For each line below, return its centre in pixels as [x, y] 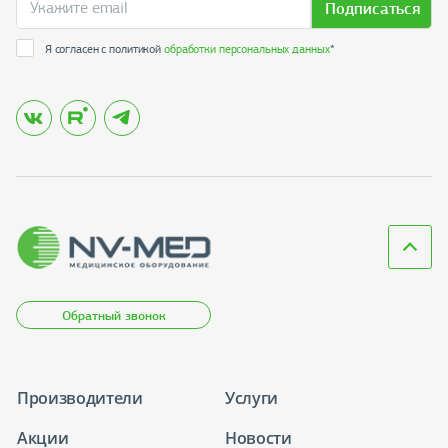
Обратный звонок [114, 315]
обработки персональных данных [247, 48]
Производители [80, 398]
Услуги [252, 398]
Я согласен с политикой [104, 48]
